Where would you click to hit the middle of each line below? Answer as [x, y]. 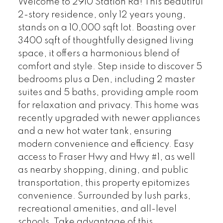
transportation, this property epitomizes [104, 183]
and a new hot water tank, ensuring [95, 131]
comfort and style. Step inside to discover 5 [110, 66]
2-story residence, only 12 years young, [102, 15]
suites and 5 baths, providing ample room [108, 92]
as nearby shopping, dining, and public [103, 170]
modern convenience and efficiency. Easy [106, 144]
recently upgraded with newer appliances [109, 118]
